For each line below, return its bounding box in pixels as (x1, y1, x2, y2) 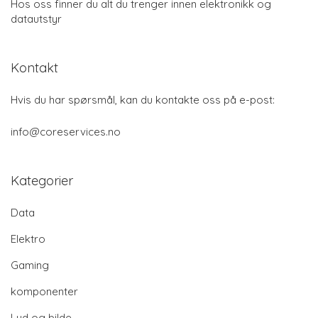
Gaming (11, 258, 49, 273)
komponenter (11, 285, 78, 299)
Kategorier (11, 172, 73, 190)
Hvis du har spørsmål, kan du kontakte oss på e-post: (11, 93, 275, 107)
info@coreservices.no (11, 125, 121, 139)
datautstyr (11, 12, 62, 26)
